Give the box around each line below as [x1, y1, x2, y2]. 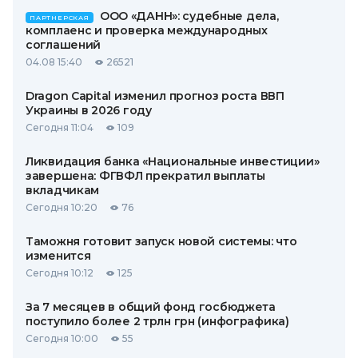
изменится [26, 249, 91, 263]
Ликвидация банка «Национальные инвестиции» [26, 154, 320, 169]
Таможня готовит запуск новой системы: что [26, 234, 297, 249]
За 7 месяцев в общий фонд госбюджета [26, 300, 276, 314]
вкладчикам [26, 183, 100, 197]
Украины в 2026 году [26, 103, 152, 117]
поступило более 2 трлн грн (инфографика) [26, 314, 289, 328]
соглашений [26, 38, 101, 52]
